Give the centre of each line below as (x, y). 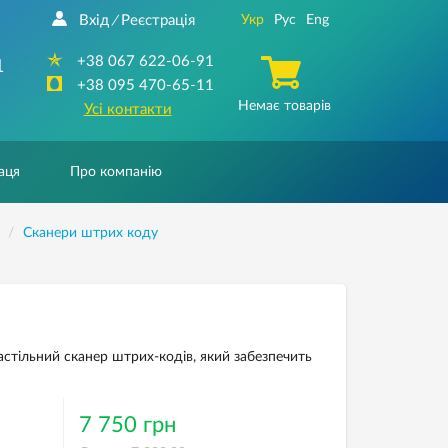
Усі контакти (127, 109)
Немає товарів (284, 106)
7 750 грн (127, 425)
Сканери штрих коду (90, 233)
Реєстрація (157, 20)
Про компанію (116, 172)
